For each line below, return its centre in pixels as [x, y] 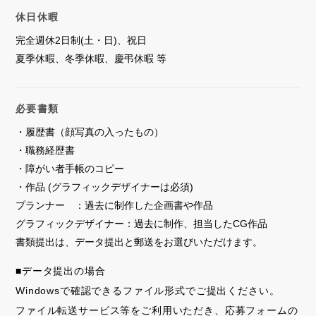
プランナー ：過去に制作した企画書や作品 [114, 206]
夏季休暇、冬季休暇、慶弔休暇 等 [91, 59]
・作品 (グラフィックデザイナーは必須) [104, 187]
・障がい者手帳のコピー [70, 169]
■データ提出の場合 [61, 271]
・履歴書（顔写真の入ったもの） [90, 132]
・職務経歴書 [45, 151]
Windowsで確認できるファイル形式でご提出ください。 [148, 291]
